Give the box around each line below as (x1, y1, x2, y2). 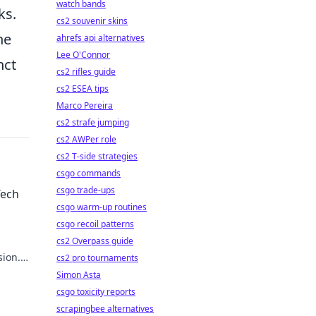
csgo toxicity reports (56, 286, 135, 298)
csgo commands (56, 167, 121, 179)
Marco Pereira (56, 99, 113, 111)
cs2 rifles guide (56, 66, 116, 78)
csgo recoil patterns (56, 218, 134, 230)
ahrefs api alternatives (56, 32, 145, 44)
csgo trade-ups (56, 184, 115, 196)
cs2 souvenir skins (56, 15, 128, 27)
